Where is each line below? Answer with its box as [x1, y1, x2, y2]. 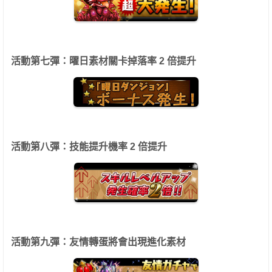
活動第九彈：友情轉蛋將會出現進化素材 [11, 236, 186, 247]
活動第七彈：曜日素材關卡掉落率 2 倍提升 [11, 55, 196, 66]
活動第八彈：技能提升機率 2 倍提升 [11, 141, 167, 152]
